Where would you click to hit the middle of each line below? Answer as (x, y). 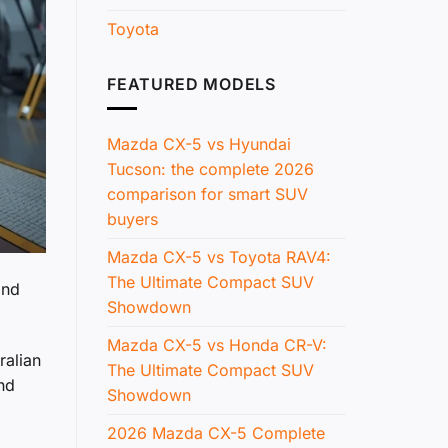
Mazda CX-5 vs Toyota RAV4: (219, 257)
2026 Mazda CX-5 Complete (216, 433)
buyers (132, 219)
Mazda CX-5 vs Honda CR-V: (217, 345)
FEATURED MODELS (191, 83)
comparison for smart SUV (207, 194)
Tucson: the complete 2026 (210, 169)
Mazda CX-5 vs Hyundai (199, 144)
